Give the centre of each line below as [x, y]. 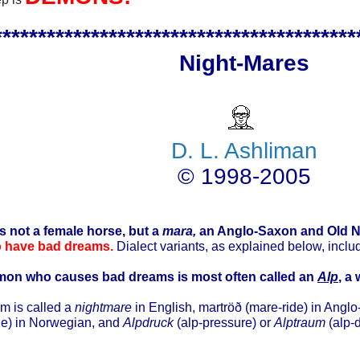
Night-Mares [244, 63]
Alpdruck [150, 322]
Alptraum [301, 322]
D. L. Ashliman [244, 150]
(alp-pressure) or [225, 322]
